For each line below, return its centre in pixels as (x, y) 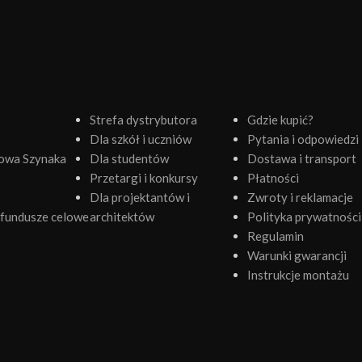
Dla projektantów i (139, 197)
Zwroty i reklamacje (301, 197)
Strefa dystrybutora (143, 120)
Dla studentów (129, 158)
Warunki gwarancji (297, 255)
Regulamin (276, 236)
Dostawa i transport (302, 158)
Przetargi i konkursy (143, 178)
